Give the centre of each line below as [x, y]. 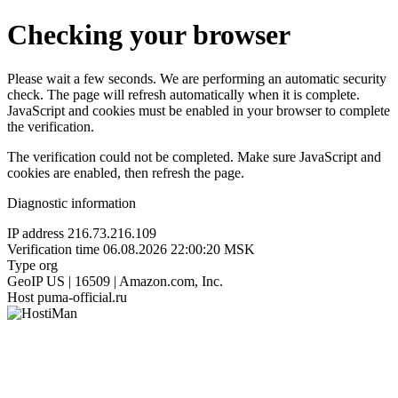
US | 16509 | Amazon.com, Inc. [135, 281]
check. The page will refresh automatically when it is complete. [183, 94]
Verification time [53, 249]
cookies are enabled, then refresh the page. [126, 172]
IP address [36, 233]
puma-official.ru [82, 297]
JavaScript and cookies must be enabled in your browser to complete [199, 110]
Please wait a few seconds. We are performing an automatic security [197, 78]
